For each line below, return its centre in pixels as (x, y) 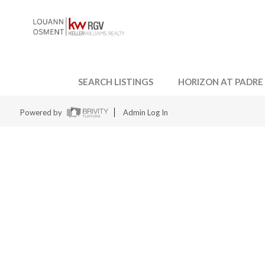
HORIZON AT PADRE (221, 82)
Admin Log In (145, 112)
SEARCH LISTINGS (116, 82)
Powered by (42, 112)
